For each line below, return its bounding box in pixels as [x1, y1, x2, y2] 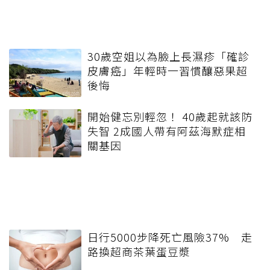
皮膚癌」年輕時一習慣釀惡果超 [87, 62, 248, 78]
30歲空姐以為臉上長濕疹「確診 [87, 48, 250, 64]
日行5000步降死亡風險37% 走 [87, 228, 253, 245]
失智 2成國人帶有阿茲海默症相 [87, 122, 246, 139]
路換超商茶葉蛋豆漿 [87, 243, 190, 259]
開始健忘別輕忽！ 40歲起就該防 [87, 108, 253, 124]
